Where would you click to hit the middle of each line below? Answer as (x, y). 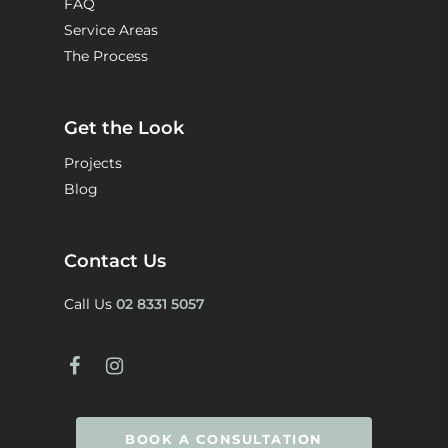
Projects (93, 163)
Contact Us (115, 261)
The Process (106, 56)
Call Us (90, 304)
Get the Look (124, 128)
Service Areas (111, 30)
